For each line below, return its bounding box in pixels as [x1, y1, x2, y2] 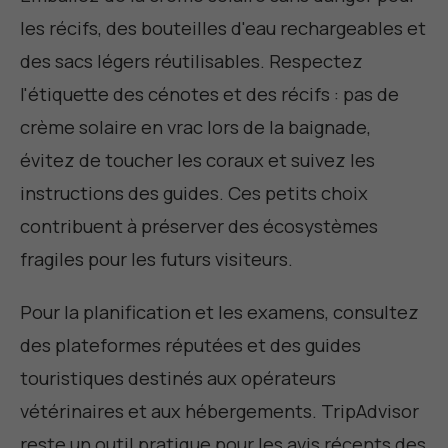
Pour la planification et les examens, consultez [20, 299, 419, 326]
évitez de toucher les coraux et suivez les [20, 147, 375, 174]
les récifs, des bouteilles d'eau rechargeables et [20, 15, 426, 42]
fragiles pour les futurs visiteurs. [20, 246, 293, 273]
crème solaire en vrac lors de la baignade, [20, 114, 371, 141]
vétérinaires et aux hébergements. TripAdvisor [20, 398, 419, 425]
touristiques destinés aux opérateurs [20, 365, 336, 392]
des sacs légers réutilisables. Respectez [20, 48, 363, 75]
